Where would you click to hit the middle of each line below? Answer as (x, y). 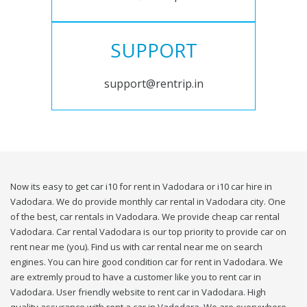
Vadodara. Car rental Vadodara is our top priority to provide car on (148, 232)
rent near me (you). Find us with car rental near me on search (136, 247)
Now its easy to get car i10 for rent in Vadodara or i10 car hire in (141, 187)
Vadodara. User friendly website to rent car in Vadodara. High (138, 292)
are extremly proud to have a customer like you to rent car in (136, 277)
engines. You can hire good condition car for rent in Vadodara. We (147, 262)
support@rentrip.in (153, 84)
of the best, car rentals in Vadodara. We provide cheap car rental (145, 217)
